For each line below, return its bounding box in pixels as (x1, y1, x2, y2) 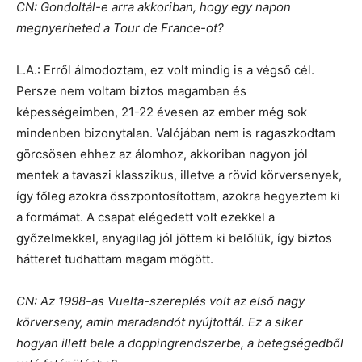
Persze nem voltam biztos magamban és (16, 83, 246, 99)
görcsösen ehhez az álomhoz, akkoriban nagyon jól (16, 146, 308, 162)
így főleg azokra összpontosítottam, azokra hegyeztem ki (16, 188, 340, 204)
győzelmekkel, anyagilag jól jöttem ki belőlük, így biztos (16, 230, 332, 246)
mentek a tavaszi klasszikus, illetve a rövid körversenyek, (16, 167, 342, 183)
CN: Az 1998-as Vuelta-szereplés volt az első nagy (16, 293, 305, 309)
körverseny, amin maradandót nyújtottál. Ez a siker (16, 314, 303, 330)
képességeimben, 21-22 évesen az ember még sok (16, 104, 307, 120)
